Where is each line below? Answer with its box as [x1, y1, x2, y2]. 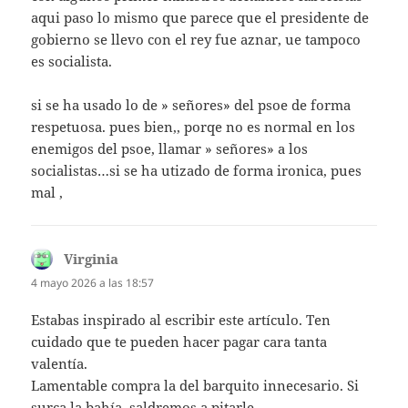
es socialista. [31, 52, 113, 70]
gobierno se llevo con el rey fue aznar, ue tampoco [31, 30, 362, 48]
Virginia [64, 250, 119, 268]
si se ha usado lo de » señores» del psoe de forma [31, 96, 352, 114]
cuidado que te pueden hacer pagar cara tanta [31, 332, 328, 352]
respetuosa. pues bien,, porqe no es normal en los [31, 117, 356, 136]
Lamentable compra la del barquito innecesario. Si [31, 376, 360, 395]
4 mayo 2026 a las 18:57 [31, 275, 155, 291]
